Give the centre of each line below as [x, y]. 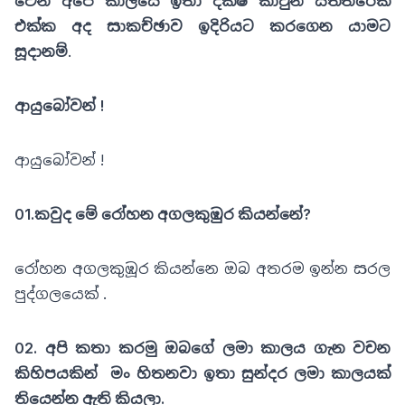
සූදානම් [41, 51]
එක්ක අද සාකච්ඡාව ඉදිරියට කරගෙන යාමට [202, 26]
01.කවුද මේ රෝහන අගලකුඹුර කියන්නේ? [165, 214]
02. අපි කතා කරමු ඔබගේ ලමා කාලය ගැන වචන [202, 348]
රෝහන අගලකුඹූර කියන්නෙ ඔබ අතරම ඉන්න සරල [202, 268]
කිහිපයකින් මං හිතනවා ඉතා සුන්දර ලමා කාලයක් [202, 373]
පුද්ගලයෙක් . [61, 293]
